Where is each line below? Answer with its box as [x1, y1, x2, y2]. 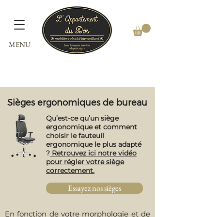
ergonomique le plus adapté [46, 139, 141, 149]
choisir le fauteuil [46, 131, 104, 140]
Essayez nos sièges [68, 182, 121, 193]
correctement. [46, 166, 94, 175]
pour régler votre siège [46, 157, 124, 166]
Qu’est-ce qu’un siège [46, 113, 119, 123]
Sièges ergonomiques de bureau [7, 96, 147, 107]
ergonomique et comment [46, 122, 137, 131]
